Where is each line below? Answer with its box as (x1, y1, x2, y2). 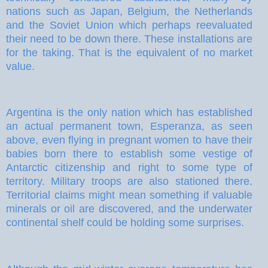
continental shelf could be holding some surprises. (6, 217, 244, 229)
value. (6, 60, 35, 72)
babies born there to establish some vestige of (6, 148, 253, 160)
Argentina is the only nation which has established (6, 106, 253, 119)
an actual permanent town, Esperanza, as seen (6, 120, 253, 133)
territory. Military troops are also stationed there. (6, 175, 253, 188)
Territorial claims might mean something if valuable (6, 189, 253, 202)
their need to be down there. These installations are (6, 32, 253, 45)
